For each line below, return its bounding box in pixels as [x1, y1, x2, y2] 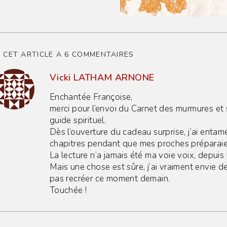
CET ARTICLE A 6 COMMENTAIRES [3, 49, 134, 59]
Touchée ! [49, 184, 87, 196]
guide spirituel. [49, 114, 106, 126]
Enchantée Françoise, [49, 91, 133, 103]
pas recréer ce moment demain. [49, 172, 170, 184]
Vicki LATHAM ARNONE [49, 71, 155, 84]
